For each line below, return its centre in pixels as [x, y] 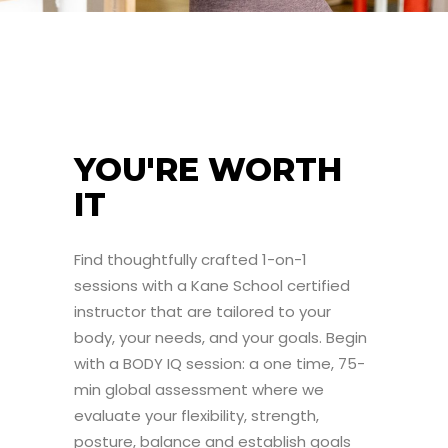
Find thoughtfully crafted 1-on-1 [190, 259]
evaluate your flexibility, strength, [196, 415]
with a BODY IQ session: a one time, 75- [219, 363]
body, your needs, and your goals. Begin [220, 337]
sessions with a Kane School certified [212, 285]
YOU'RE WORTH [208, 169]
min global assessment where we [199, 389]
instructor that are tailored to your [202, 311]
